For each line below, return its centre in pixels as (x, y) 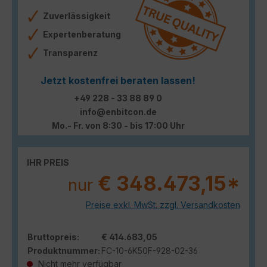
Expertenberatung (82, 34)
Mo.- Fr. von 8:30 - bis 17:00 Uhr (118, 125)
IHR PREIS (48, 162)
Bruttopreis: (53, 237)
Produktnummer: (64, 250)
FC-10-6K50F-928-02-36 (150, 250)
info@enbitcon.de (118, 111)
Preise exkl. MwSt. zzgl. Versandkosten (163, 204)
